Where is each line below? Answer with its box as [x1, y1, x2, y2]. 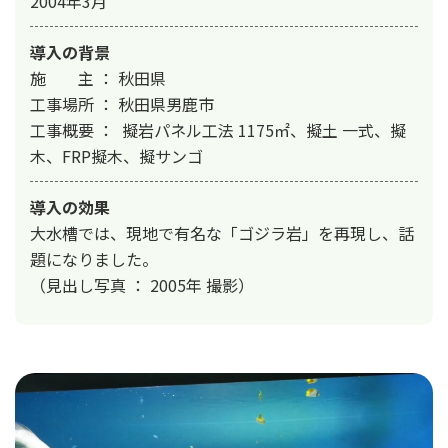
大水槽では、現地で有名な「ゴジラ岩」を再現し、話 [30, 220, 414, 245]
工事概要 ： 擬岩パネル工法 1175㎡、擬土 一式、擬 [30, 117, 406, 142]
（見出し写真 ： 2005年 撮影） [30, 272, 254, 297]
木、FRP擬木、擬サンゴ [30, 143, 203, 168]
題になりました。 [30, 246, 158, 271]
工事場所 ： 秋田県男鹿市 [30, 91, 214, 116]
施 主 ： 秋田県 [30, 65, 166, 90]
